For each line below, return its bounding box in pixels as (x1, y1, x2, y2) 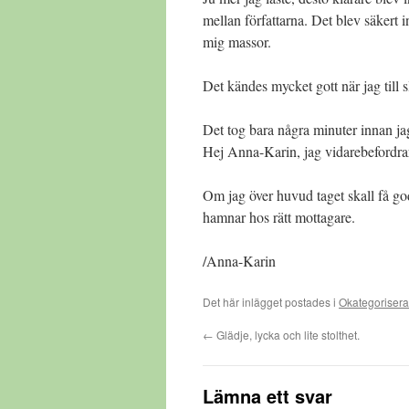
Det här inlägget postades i (203, 294, 339, 309)
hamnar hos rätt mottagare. (203, 207, 355, 226)
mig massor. (203, 32, 271, 51)
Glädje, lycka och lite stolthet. (214, 327, 360, 342)
